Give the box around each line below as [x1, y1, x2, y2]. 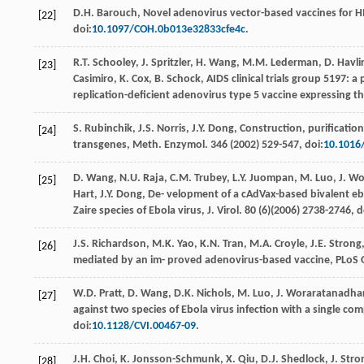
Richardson [92, 238, 146, 251]
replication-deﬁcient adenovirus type [73, 89, 251, 102]
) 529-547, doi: [256, 139, 323, 152]
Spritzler [151, 57, 190, 70]
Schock [167, 73, 201, 86]
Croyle [275, 238, 305, 251]
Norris [157, 123, 186, 136]
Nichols [197, 288, 232, 301]
